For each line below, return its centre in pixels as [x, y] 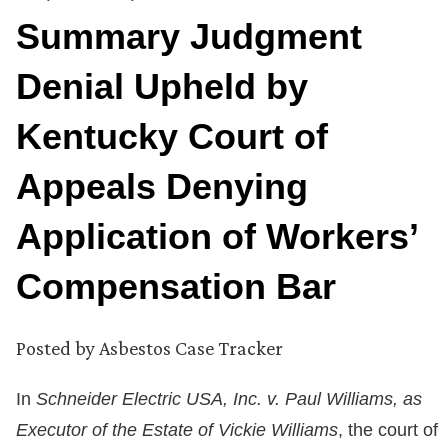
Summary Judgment [189, 37]
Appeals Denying [162, 187]
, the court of [388, 430]
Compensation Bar [176, 287]
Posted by [55, 348]
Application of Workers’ [216, 237]
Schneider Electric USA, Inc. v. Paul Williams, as [229, 399]
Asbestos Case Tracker [191, 348]
